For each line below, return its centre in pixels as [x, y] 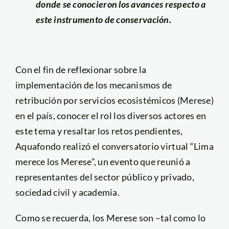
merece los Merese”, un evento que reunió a [103, 161]
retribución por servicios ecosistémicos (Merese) [114, 100]
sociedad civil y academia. [67, 192]
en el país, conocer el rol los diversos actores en [111, 115]
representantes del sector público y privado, [105, 177]
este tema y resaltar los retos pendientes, [99, 131]
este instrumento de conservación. [103, 19]
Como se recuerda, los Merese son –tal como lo [110, 217]
